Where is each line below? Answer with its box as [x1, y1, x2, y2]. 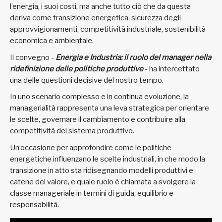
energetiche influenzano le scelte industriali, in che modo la [10, 154, 205, 164]
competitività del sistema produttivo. [10, 126, 134, 136]
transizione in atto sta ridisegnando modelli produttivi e [10, 166, 193, 175]
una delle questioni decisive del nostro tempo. [10, 75, 164, 85]
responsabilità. [10, 200, 59, 209]
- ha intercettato [143, 64, 200, 73]
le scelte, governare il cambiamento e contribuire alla [10, 115, 185, 124]
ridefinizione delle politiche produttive [10, 64, 143, 73]
